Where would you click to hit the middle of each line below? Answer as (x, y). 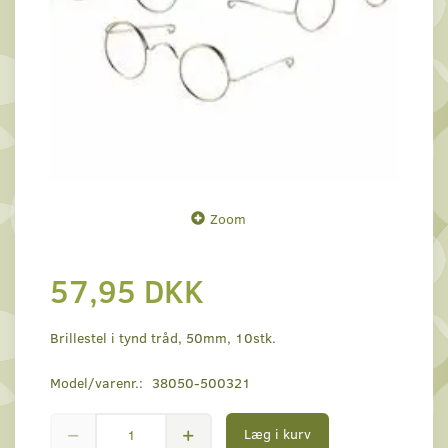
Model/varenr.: (98, 383)
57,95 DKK (127, 290)
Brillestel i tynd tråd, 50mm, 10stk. (163, 338)
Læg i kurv (277, 434)
